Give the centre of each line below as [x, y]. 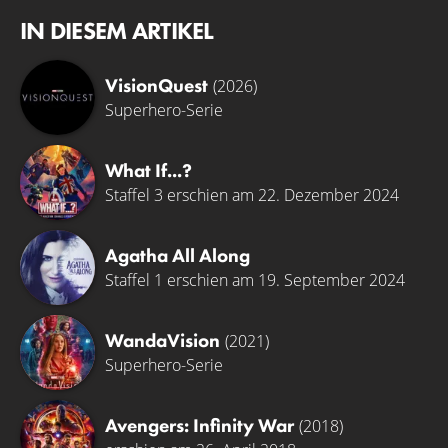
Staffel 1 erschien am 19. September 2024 [255, 279]
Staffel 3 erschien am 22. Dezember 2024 [252, 194]
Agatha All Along [177, 255]
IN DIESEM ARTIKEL [117, 30]
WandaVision [162, 340]
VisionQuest [156, 85]
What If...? [148, 170]
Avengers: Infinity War [199, 425]
